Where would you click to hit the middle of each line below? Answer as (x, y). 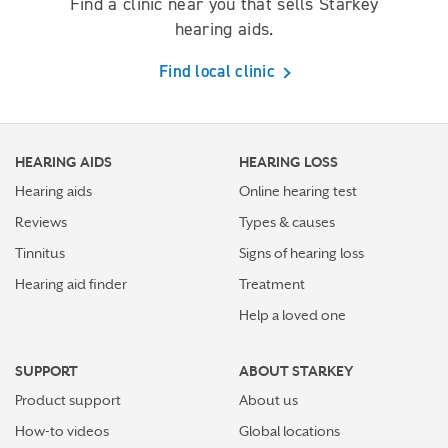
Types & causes (287, 222)
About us (268, 400)
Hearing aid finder (71, 284)
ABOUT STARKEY (296, 371)
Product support (68, 400)
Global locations (289, 431)
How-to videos (62, 431)
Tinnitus (40, 253)
